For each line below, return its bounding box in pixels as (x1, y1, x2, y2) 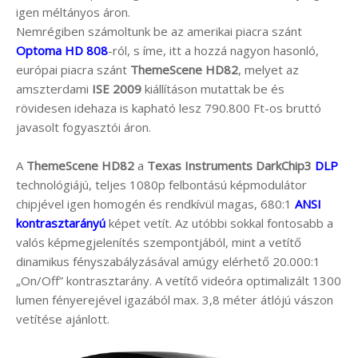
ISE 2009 (92, 80, 141, 97)
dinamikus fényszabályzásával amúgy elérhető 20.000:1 (16, 253, 320, 269)
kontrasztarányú (16, 214, 105, 231)
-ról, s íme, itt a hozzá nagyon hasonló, (108, 42, 319, 58)
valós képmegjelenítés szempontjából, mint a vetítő (16, 233, 301, 250)
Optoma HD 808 (16, 42, 108, 58)
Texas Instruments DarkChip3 (147, 157, 312, 173)
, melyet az (238, 61, 299, 78)
